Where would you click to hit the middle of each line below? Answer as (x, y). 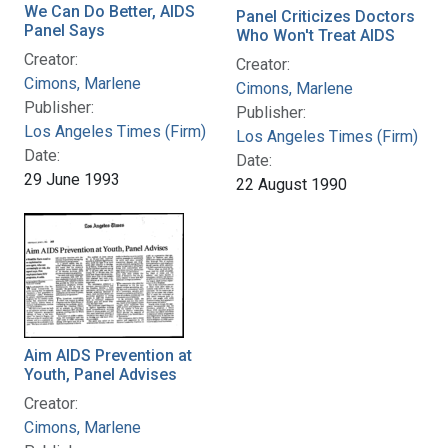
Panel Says (64, 30)
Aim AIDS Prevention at (108, 355)
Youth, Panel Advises (100, 374)
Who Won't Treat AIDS (315, 35)
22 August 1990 (291, 184)
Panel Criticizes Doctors (325, 16)
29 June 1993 (72, 179)
